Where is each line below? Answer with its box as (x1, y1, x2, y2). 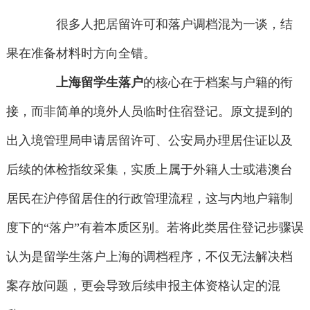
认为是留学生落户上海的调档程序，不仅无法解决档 (6, 250, 293, 264)
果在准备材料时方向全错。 (6, 46, 156, 61)
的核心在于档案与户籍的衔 (143, 75, 293, 90)
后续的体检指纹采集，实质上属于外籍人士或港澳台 (6, 163, 293, 177)
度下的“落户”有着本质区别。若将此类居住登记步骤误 (6, 221, 304, 235)
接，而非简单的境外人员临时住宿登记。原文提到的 (6, 104, 293, 119)
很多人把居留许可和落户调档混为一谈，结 (31, 17, 293, 32)
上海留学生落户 (56, 75, 144, 90)
